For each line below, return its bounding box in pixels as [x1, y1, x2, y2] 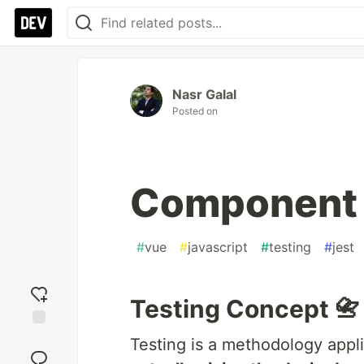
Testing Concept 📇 [130, 294, 359, 323]
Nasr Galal [172, 86, 236, 102]
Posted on [172, 105, 218, 117]
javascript [188, 239, 248, 255]
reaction [17, 344, 61, 359]
